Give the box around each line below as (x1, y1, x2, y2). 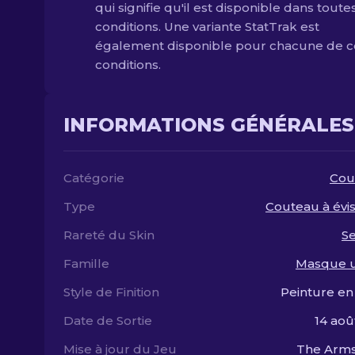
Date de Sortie (63, 313, 152, 328)
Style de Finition (63, 284, 159, 300)
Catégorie (63, 170, 124, 185)
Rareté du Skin (63, 227, 155, 242)
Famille (63, 256, 109, 271)
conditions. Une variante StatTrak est (95, 19, 319, 34)
